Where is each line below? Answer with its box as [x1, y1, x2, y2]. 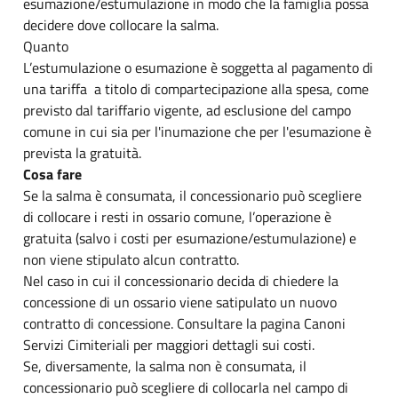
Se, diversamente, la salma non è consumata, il [23, 354, 306, 377]
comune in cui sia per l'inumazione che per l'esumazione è [23, 120, 371, 142]
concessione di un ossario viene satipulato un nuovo [23, 291, 337, 313]
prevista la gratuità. [23, 141, 141, 163]
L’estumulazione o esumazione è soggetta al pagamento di [23, 56, 373, 78]
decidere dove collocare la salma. [23, 13, 219, 36]
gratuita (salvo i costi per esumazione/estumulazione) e [23, 227, 356, 249]
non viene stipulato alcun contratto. [23, 248, 239, 270]
